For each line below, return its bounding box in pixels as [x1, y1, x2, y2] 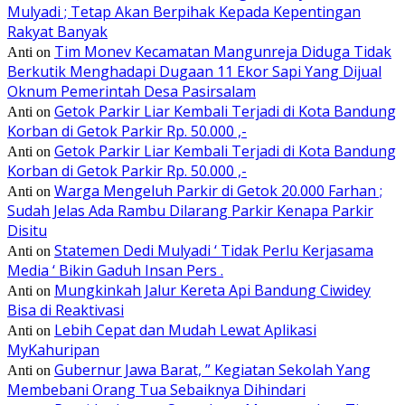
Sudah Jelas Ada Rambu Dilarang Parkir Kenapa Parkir [7, 200, 373, 221]
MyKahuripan [7, 339, 99, 360]
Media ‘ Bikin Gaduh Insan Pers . [7, 259, 223, 280]
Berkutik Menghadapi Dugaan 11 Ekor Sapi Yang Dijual [7, 61, 381, 81]
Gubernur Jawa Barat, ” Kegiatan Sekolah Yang [54, 359, 371, 380]
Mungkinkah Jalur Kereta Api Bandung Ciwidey [54, 279, 371, 300]
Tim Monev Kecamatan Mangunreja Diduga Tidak [54, 41, 391, 61]
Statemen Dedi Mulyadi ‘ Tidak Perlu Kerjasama [54, 240, 373, 260]
